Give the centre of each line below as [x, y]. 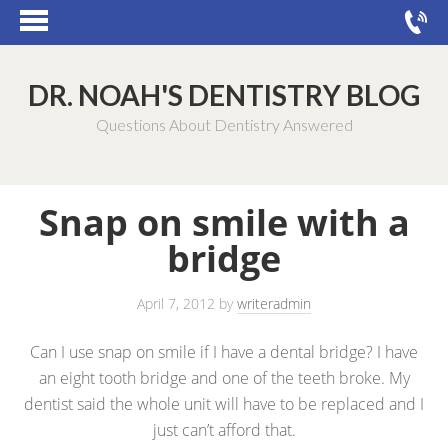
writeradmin [274, 303]
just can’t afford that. [224, 430]
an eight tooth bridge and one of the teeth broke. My [224, 378]
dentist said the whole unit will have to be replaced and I [224, 404]
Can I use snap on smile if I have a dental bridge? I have [224, 352]
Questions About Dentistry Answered [224, 124]
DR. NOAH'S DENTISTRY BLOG [224, 95]
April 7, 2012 [176, 303]
